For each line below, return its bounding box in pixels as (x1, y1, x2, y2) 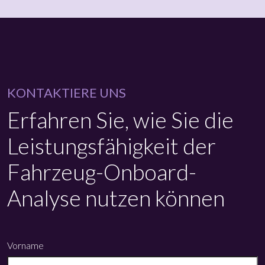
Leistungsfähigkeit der (7, 132, 216, 159)
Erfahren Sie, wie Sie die (7, 106, 234, 133)
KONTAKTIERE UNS (7, 84, 126, 101)
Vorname (7, 239, 44, 251)
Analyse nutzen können (7, 184, 225, 211)
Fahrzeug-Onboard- (7, 158, 196, 185)
